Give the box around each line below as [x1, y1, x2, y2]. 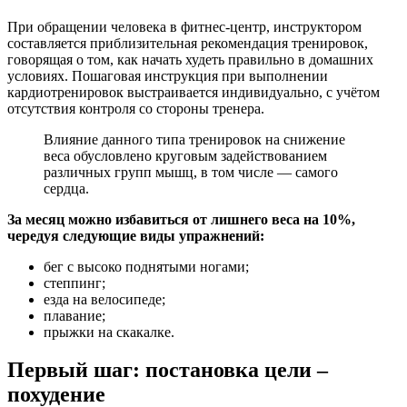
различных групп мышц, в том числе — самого [44, 164, 338, 180]
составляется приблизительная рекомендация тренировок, [7, 35, 368, 51]
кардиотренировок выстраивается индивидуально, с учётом [7, 84, 380, 100]
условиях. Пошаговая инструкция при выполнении [7, 67, 328, 84]
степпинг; [44, 274, 105, 291]
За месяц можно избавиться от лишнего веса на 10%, [7, 211, 355, 227]
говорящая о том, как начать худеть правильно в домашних [7, 51, 373, 67]
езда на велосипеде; [44, 291, 165, 307]
